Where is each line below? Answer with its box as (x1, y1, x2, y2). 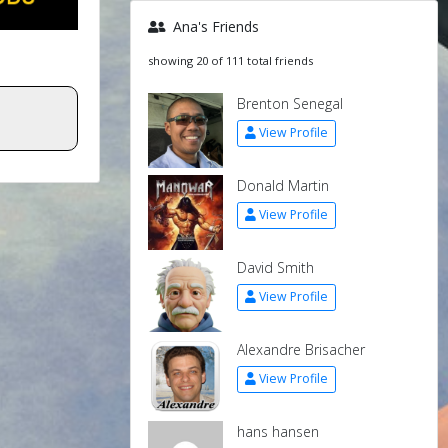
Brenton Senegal (237, 93, 343, 113)
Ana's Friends (169, 16, 259, 36)
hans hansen (237, 421, 319, 441)
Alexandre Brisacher (237, 339, 365, 359)
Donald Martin (237, 175, 329, 195)
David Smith (237, 257, 314, 277)
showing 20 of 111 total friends (148, 52, 313, 68)
